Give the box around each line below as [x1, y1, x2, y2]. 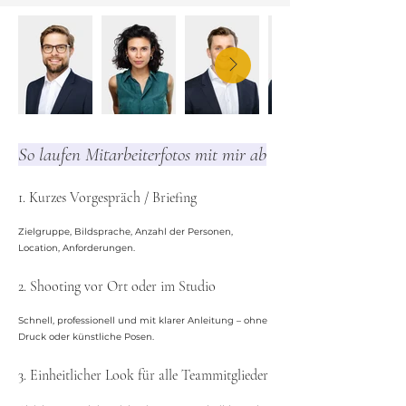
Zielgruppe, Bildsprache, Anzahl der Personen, [18, 226, 233, 237]
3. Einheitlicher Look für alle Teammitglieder [18, 366, 268, 384]
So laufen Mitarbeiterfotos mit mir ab [18, 143, 266, 166]
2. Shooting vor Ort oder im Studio [18, 277, 216, 295]
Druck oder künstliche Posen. [18, 331, 154, 343]
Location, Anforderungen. [18, 242, 135, 254]
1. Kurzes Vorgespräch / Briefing [18, 188, 197, 207]
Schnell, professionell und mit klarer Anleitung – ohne [18, 314, 267, 326]
